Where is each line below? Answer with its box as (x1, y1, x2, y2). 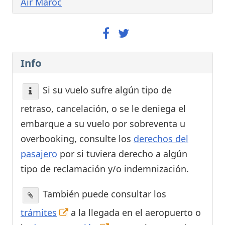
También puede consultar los (40, 188, 166, 200)
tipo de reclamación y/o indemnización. (21, 163, 189, 175)
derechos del (134, 133, 188, 145)
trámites (21, 206, 57, 219)
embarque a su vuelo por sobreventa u (21, 118, 185, 130)
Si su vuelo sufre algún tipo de (40, 84, 172, 96)
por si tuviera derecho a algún (57, 148, 187, 160)
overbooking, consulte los (21, 133, 134, 145)
